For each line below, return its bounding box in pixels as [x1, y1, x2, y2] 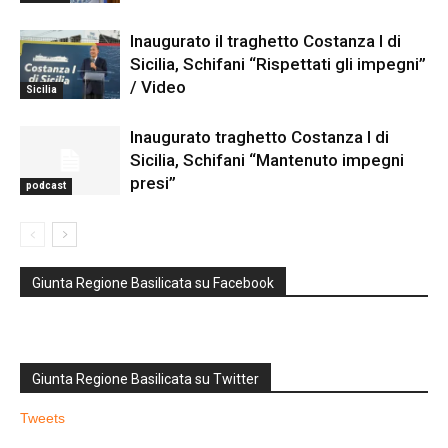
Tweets [20, 410, 65, 427]
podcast [26, 180, 66, 192]
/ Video [130, 77, 186, 98]
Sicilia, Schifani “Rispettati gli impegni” [130, 54, 426, 75]
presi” [130, 173, 176, 194]
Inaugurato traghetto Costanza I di [130, 127, 389, 148]
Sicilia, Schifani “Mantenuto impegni [130, 150, 404, 171]
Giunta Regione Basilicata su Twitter [32, 371, 259, 388]
